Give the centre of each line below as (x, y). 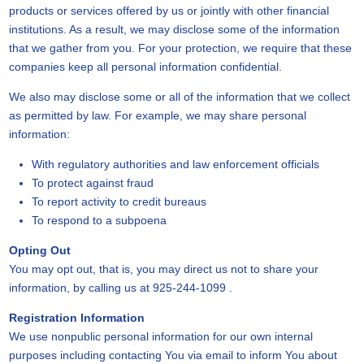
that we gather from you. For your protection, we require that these (180, 48)
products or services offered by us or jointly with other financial (169, 11)
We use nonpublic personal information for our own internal (160, 336)
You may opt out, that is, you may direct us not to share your (163, 269)
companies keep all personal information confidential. (145, 67)
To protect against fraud (92, 183)
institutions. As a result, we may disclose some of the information (174, 29)
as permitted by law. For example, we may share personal (157, 115)
